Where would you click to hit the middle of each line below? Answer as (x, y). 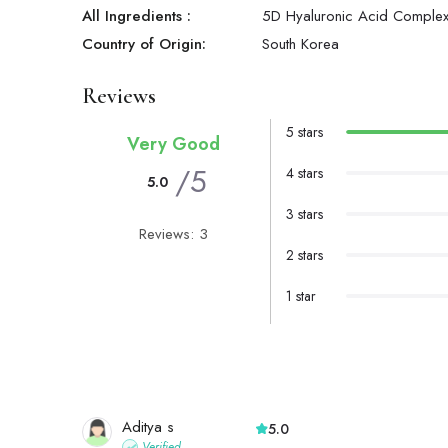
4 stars (304, 173)
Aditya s (148, 427)
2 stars (304, 255)
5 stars (304, 132)
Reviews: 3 (173, 234)
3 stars (304, 214)
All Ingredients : (136, 16)
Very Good (173, 144)
